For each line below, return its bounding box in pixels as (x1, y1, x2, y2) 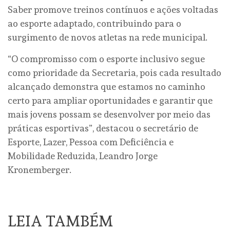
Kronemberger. (8, 164, 71, 175)
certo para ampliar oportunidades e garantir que (8, 94, 213, 106)
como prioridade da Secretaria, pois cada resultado (8, 67, 221, 78)
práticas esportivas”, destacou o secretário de (8, 122, 198, 133)
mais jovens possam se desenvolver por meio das (8, 108, 210, 120)
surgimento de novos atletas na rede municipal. (8, 31, 207, 43)
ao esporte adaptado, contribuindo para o (8, 17, 181, 29)
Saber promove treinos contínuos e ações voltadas (8, 4, 218, 15)
